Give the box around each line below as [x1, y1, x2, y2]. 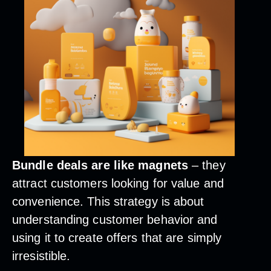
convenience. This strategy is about [12, 194, 204, 208]
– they [188, 158, 226, 172]
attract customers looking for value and [12, 176, 224, 190]
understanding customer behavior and [12, 212, 218, 226]
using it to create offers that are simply [12, 230, 222, 244]
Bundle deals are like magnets [12, 158, 188, 172]
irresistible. [12, 249, 74, 263]
